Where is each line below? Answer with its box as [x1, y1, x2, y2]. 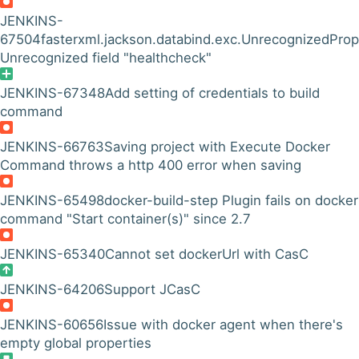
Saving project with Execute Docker [104, 139, 330, 155]
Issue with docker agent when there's [103, 317, 343, 333]
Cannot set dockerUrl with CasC [105, 246, 309, 262]
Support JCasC [104, 281, 200, 297]
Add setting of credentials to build [105, 85, 320, 101]
